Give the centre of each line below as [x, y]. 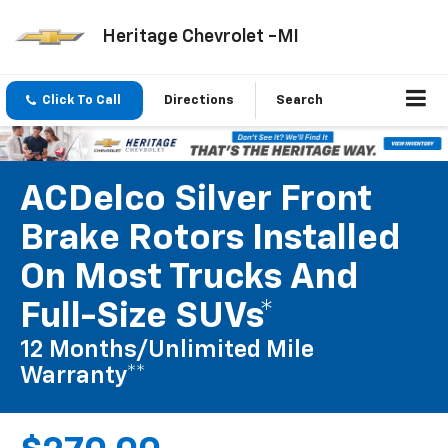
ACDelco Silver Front [196, 200]
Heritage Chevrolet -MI [200, 36]
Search [299, 101]
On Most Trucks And [189, 278]
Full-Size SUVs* [147, 317]
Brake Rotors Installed [210, 239]
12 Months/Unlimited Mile [167, 350]
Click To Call [81, 101]
